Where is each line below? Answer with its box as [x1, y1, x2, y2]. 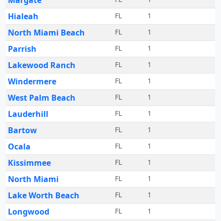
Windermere [8, 76, 56, 87]
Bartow [8, 125, 37, 136]
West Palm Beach [8, 92, 75, 103]
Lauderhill [8, 109, 48, 119]
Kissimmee [8, 157, 51, 168]
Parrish [8, 43, 37, 54]
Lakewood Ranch [8, 60, 75, 71]
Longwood [8, 206, 49, 217]
